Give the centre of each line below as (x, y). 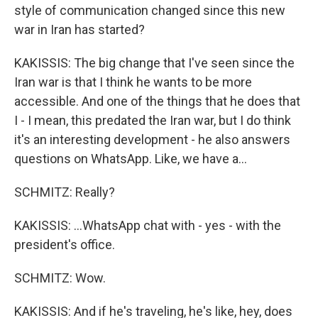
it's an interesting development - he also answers (152, 140)
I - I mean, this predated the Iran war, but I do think (153, 121)
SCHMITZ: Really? (65, 192)
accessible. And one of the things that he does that (157, 102)
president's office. (65, 245)
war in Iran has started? (79, 30)
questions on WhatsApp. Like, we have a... (131, 159)
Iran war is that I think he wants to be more (133, 82)
